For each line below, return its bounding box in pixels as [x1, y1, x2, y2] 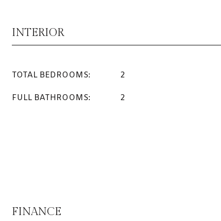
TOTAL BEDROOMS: [12, 70, 90, 80]
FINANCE [12, 205, 61, 218]
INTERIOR [12, 26, 64, 39]
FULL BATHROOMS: [12, 93, 90, 103]
